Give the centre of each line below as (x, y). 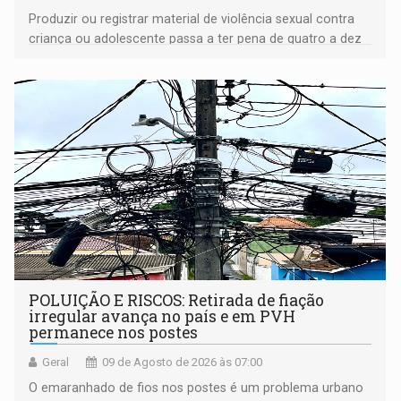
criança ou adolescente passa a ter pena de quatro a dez (196, 39)
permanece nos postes (114, 333)
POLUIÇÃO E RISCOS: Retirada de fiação (177, 301)
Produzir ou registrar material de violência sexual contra (192, 19)
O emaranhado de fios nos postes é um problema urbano (196, 388)
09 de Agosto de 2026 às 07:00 (183, 363)
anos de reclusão (79, 59)
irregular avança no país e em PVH (162, 317)
